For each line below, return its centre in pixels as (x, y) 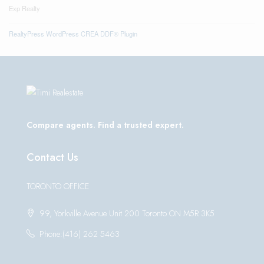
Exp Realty (24, 9)
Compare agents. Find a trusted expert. (105, 125)
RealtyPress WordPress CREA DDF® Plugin (73, 34)
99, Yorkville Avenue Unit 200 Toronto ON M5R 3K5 (126, 214)
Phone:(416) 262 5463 (80, 234)
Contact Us (52, 158)
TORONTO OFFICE (58, 187)
